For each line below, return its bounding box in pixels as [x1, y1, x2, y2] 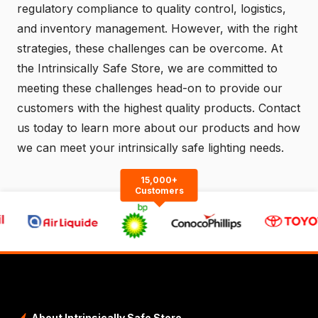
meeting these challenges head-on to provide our [17, 80, 283, 95]
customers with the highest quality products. [17, 100, 258, 115]
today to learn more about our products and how [30, 120, 300, 135]
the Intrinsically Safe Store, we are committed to [17, 60, 278, 75]
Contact [258, 100, 300, 115]
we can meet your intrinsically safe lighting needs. [17, 140, 284, 155]
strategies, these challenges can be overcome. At [17, 40, 283, 55]
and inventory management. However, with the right [17, 21, 297, 35]
